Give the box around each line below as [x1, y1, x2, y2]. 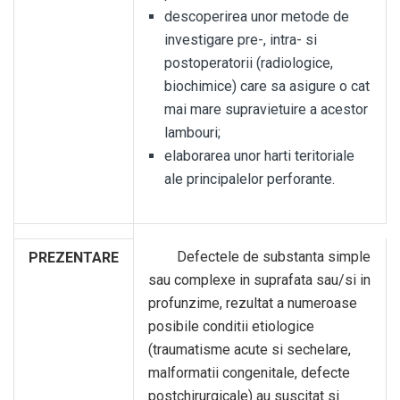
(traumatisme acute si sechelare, [148, 341, 351, 358]
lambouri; [164, 124, 221, 141]
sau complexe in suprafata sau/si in [148, 271, 371, 288]
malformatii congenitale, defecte [148, 364, 350, 381]
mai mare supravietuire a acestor [164, 101, 368, 118]
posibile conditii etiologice [148, 318, 314, 335]
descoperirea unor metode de [164, 8, 349, 25]
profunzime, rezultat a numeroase [148, 295, 357, 312]
